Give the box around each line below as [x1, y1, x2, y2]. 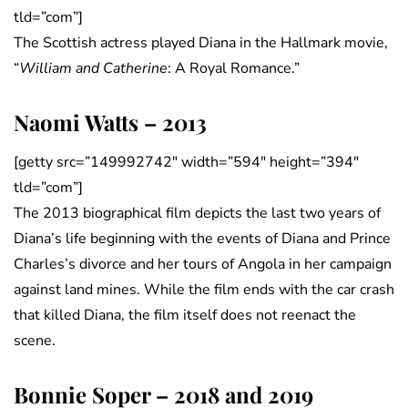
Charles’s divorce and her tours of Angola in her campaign [14, 254, 392, 275]
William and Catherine [19, 58, 168, 79]
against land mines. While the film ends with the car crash [14, 280, 394, 301]
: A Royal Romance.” [168, 58, 300, 79]
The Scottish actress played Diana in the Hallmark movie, [14, 33, 388, 54]
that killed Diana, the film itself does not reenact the [14, 305, 356, 326]
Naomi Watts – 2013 [14, 107, 207, 138]
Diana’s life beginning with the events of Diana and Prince [14, 229, 391, 250]
